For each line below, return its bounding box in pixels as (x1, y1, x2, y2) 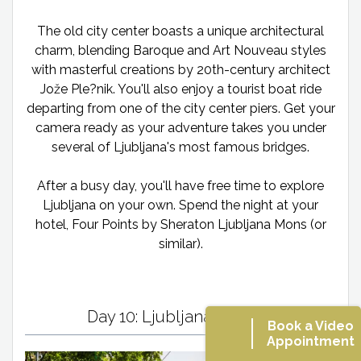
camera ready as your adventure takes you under (35, 120, 326, 136)
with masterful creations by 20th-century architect (31, 62, 330, 78)
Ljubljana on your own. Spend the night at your (43, 197, 318, 214)
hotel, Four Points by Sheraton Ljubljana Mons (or (35, 217, 326, 233)
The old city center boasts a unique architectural (37, 23, 324, 39)
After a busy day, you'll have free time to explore (37, 178, 324, 194)
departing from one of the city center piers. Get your (26, 101, 335, 117)
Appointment (267, 334, 355, 349)
